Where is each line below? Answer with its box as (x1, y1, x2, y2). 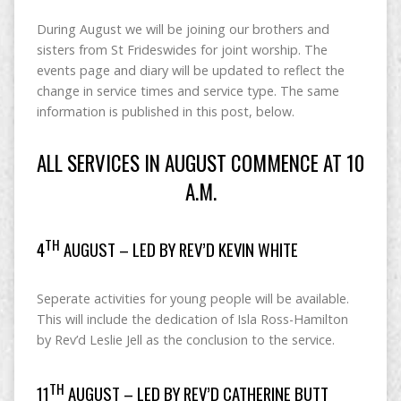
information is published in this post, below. (36, 103, 294, 120)
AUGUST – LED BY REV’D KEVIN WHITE (59, 237, 302, 262)
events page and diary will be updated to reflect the (36, 62, 345, 79)
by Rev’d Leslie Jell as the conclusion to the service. (36, 331, 335, 349)
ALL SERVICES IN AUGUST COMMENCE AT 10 (37, 148, 364, 178)
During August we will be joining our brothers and (36, 21, 329, 38)
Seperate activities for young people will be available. (36, 290, 349, 308)
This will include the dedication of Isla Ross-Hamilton (36, 311, 348, 328)
